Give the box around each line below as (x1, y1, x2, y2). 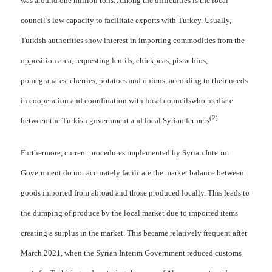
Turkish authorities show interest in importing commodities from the (20, 35, 245, 45)
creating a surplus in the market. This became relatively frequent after (20, 228, 247, 237)
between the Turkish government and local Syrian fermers (20, 115, 209, 125)
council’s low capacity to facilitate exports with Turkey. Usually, (20, 15, 231, 25)
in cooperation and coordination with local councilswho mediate (20, 95, 233, 105)
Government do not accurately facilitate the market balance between (20, 168, 244, 177)
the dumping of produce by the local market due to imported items (20, 208, 238, 217)
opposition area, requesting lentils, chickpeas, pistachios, (20, 55, 208, 65)
